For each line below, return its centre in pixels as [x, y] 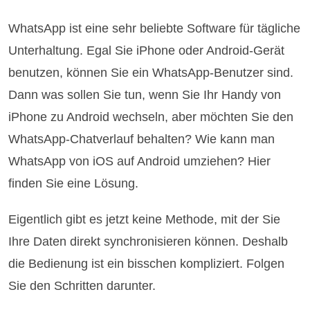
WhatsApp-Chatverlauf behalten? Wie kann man [142, 139]
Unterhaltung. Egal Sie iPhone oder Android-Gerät [147, 50]
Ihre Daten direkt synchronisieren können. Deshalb [148, 241]
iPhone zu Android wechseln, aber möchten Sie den [151, 117]
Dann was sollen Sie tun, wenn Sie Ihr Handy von [145, 94]
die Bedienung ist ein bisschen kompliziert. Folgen [147, 263]
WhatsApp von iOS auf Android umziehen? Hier [140, 161]
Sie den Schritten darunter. [82, 285]
